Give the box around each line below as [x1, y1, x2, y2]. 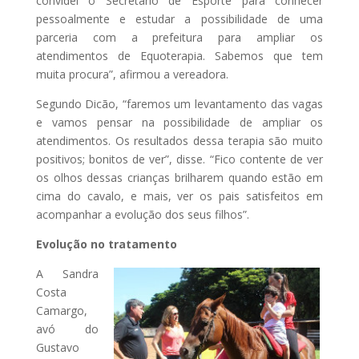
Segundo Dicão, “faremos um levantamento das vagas [35, 96, 324, 112]
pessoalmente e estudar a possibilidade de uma [35, 11, 324, 27]
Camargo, [35, 303, 87, 319]
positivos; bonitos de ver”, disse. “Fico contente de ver [35, 151, 324, 167]
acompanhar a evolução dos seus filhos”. [35, 207, 249, 223]
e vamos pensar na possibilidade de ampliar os [35, 115, 324, 131]
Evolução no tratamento [35, 236, 177, 252]
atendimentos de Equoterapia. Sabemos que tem [35, 48, 324, 64]
